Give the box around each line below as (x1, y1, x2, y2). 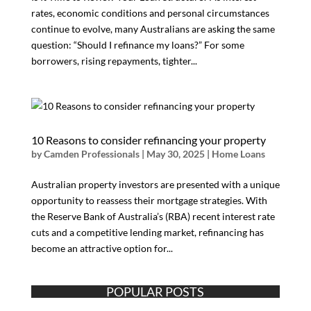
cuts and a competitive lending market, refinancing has (31, 226, 264, 238)
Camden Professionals (43, 148, 140, 160)
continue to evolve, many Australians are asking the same (31, 23, 275, 35)
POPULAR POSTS (106, 284, 205, 299)
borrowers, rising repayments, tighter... (31, 55, 197, 67)
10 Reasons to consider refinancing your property (31, 133, 266, 146)
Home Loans (211, 148, 265, 160)
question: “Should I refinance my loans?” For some (31, 39, 244, 51)
